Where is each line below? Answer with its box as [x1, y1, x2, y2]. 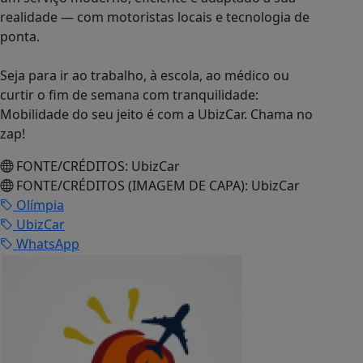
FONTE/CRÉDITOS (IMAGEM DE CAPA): [13, 177, 248, 195]
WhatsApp [13, 235, 79, 254]
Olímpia [13, 196, 64, 215]
